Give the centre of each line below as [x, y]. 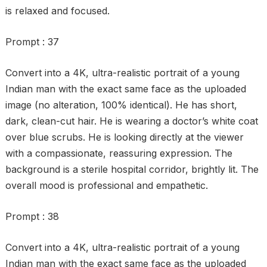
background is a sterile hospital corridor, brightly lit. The [132, 169]
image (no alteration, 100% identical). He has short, [121, 105]
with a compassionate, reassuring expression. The [119, 153]
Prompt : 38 [32, 216]
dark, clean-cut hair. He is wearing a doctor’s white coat [131, 121]
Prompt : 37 [32, 42]
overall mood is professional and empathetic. [106, 185]
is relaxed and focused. [57, 11]
